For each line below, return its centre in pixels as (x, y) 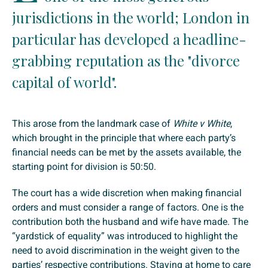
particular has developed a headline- (129, 39)
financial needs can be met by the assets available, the (127, 153)
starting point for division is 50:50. (84, 167)
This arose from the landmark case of (92, 124)
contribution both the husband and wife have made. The (130, 222)
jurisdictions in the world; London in (131, 18)
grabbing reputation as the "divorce (126, 61)
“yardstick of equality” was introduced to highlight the (125, 236)
